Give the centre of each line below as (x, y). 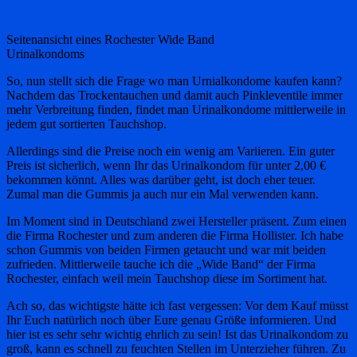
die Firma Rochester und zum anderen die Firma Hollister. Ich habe (175, 235)
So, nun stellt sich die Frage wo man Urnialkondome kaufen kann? (174, 80)
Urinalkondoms (45, 53)
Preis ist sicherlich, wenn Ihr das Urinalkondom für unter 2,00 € (166, 165)
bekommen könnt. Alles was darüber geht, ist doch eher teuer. (161, 179)
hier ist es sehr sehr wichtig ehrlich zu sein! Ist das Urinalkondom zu (177, 334)
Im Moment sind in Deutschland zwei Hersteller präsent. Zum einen (177, 221)
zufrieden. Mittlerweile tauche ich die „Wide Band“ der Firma (161, 264)
